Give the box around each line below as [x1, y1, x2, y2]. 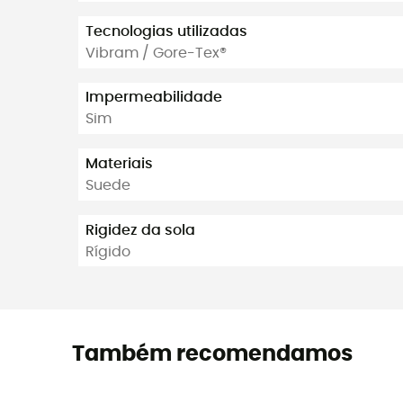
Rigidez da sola [85, 222, 195, 237]
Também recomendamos [71, 344, 353, 366]
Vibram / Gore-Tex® [85, 45, 227, 60]
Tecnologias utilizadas [85, 23, 247, 39]
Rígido [85, 244, 130, 259]
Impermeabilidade [85, 90, 222, 105]
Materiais [85, 156, 153, 171]
